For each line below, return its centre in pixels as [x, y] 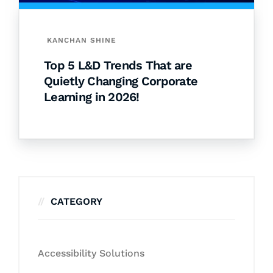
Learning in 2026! [92, 97]
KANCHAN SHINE [82, 41]
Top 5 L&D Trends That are [118, 66]
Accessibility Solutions [91, 253]
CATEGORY [76, 202]
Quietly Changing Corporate [121, 81]
